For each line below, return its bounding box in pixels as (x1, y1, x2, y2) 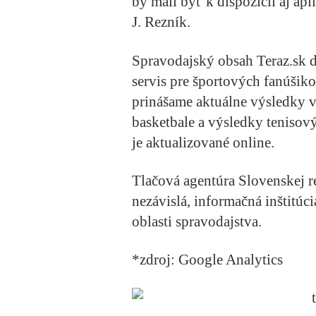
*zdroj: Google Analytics (132, 250, 283, 268)
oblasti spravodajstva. (132, 212, 265, 230)
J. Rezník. (132, 13, 190, 31)
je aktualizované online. (132, 133, 274, 151)
